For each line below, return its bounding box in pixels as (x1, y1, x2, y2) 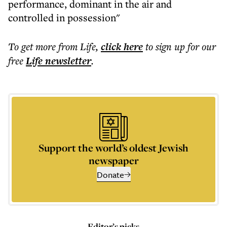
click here (101, 40, 143, 54)
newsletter (43, 54, 91, 68)
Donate (96, 168, 124, 181)
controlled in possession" (8, 11, 120, 24)
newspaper (88, 154, 139, 167)
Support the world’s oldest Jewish (39, 141, 188, 155)
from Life (58, 40, 96, 53)
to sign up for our (145, 40, 216, 53)
